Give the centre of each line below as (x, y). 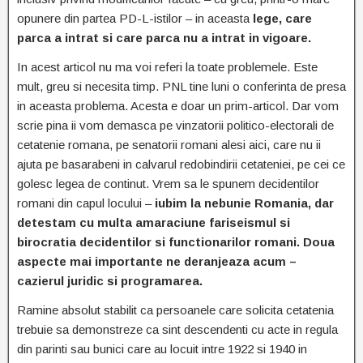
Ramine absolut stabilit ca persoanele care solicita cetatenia (175, 310)
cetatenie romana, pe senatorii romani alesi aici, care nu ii (169, 145)
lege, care (282, 19)
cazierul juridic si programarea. (110, 281)
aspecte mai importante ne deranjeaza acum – (157, 262)
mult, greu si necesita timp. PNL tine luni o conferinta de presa (181, 87)
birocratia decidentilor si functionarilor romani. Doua (176, 242)
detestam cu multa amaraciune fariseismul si (154, 223)
